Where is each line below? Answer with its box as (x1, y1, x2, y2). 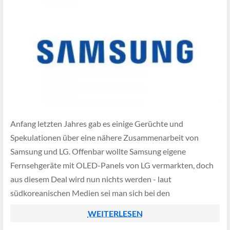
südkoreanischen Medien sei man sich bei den (10, 188, 170, 198)
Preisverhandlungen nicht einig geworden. (10, 202, 158, 212)
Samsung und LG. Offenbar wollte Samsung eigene (10, 146, 186, 157)
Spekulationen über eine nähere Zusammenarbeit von (10, 132, 199, 143)
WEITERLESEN (87, 208, 143, 218)
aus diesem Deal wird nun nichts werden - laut (10, 174, 171, 184)
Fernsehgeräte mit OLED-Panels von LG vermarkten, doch (10, 160, 214, 170)
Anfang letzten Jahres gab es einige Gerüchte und (10, 119, 183, 129)
